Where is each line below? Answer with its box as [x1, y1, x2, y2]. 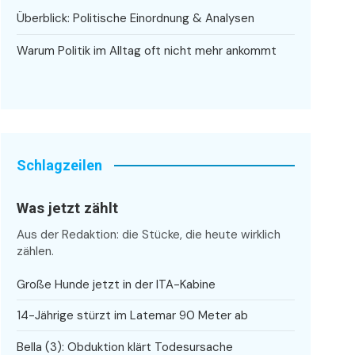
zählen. [17, 242, 55, 259]
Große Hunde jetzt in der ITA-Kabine [17, 276, 216, 292]
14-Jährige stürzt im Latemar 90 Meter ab [17, 307, 249, 324]
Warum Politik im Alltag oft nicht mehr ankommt [17, 42, 277, 59]
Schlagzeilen [17, 156, 103, 174]
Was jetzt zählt [17, 199, 119, 216]
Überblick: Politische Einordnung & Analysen [17, 10, 255, 26]
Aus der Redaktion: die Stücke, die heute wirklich [17, 226, 281, 242]
